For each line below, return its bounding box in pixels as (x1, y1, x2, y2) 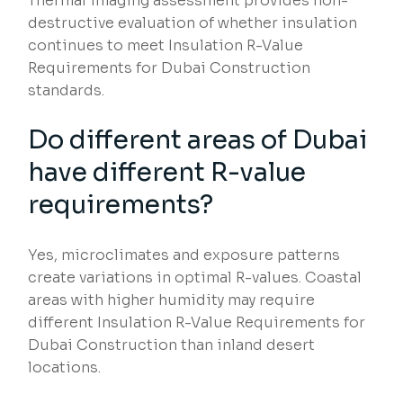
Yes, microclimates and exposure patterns (28, 246, 341, 265)
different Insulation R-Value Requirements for (28, 313, 366, 333)
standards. (28, 81, 105, 101)
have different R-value (28, 157, 307, 189)
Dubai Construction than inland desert (28, 336, 316, 355)
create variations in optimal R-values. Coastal (28, 268, 363, 288)
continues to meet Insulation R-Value (28, 36, 304, 56)
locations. (28, 358, 102, 378)
